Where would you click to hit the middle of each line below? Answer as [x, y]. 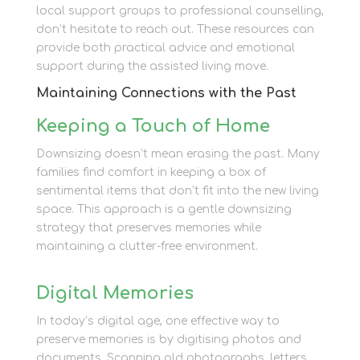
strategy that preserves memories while [148, 228]
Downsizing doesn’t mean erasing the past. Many [178, 154]
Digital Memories [115, 294]
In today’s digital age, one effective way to [157, 321]
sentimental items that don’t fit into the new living [177, 191]
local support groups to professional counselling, [180, 11]
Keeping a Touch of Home [153, 127]
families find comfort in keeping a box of [151, 173]
